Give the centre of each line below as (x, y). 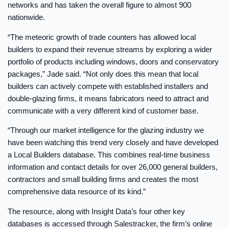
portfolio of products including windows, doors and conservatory (113, 61)
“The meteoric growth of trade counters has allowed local (102, 37)
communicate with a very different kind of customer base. (103, 110)
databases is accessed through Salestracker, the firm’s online (110, 223)
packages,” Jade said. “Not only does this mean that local (103, 74)
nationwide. (26, 17)
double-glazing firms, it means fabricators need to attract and (108, 98)
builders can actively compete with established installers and (108, 86)
